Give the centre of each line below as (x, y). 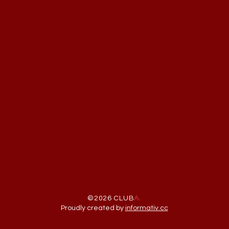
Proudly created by (93, 208)
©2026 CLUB (111, 198)
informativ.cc (146, 208)
